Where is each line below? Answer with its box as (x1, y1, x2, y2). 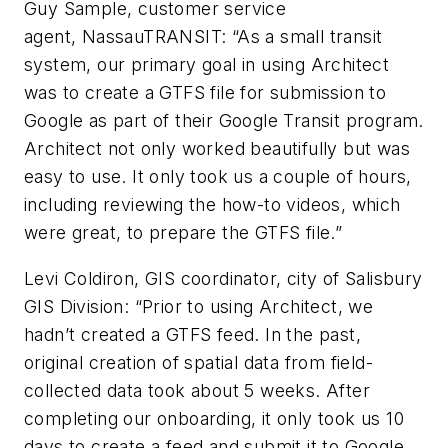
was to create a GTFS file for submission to (24, 82, 387, 104)
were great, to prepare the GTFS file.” (24, 222, 343, 244)
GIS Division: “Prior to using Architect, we (24, 295, 374, 317)
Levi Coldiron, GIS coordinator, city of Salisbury (24, 267, 423, 289)
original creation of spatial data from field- (24, 351, 373, 373)
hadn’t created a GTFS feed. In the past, (24, 323, 361, 345)
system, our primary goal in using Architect (24, 54, 390, 76)
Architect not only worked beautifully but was (24, 138, 410, 160)
